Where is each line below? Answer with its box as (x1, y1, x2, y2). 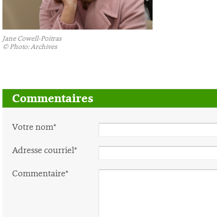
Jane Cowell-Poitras (2, 34, 62, 43)
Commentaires (12, 91, 93, 107)
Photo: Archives (10, 42, 57, 51)
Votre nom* (12, 121, 56, 133)
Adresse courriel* (12, 144, 77, 156)
